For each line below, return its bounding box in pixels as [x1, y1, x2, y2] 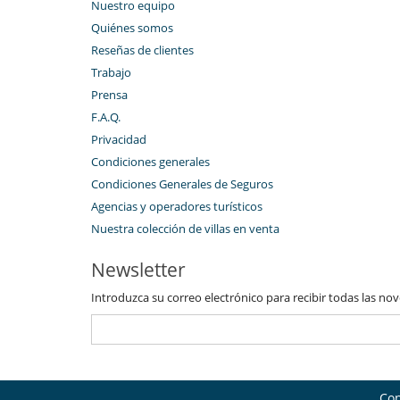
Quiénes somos [91, 20, 173, 37]
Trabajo [91, 64, 131, 81]
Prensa [91, 87, 128, 104]
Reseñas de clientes [91, 42, 194, 59]
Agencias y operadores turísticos [91, 198, 262, 215]
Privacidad [91, 131, 146, 148]
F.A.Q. [91, 109, 121, 126]
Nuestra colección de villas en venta [91, 221, 279, 237]
